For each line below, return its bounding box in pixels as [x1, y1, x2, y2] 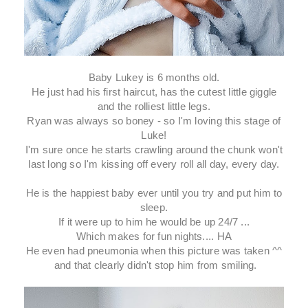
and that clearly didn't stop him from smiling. [51, 258, 257, 271]
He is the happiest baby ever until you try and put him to [25, 186, 283, 199]
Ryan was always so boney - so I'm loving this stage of [27, 114, 281, 126]
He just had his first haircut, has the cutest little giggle [31, 85, 277, 98]
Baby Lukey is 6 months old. [88, 71, 220, 83]
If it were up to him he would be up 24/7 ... [58, 215, 250, 228]
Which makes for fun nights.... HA [76, 230, 232, 242]
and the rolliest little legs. [97, 100, 211, 112]
